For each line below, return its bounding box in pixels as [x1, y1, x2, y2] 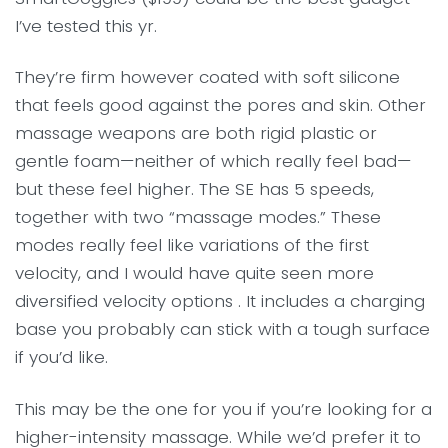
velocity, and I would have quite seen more [15, 261, 374, 286]
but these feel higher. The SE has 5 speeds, [15, 177, 374, 202]
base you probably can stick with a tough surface [15, 317, 430, 342]
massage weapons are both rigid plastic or [15, 121, 377, 146]
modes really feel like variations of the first [15, 233, 369, 258]
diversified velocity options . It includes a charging [15, 289, 425, 314]
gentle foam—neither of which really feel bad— [15, 149, 411, 174]
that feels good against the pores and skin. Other [15, 93, 426, 118]
